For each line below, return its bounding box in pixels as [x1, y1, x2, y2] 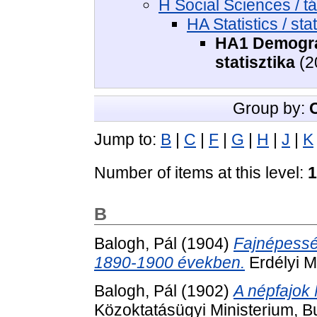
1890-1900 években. [94, 253, 245, 272]
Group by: [232, 99, 309, 118]
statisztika [215, 52, 295, 71]
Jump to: [94, 130, 161, 149]
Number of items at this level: [94, 163, 308, 183]
